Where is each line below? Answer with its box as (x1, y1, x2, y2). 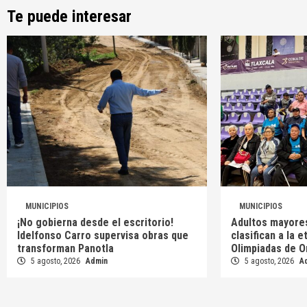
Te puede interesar (7, 7, 132, 27)
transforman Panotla (17, 242, 114, 256)
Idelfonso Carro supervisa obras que (17, 229, 188, 243)
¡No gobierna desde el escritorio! (17, 216, 173, 230)
